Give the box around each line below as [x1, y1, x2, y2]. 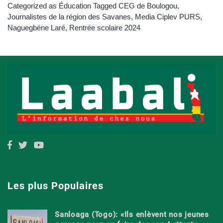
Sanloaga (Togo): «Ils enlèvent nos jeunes [55, 210, 209, 219]
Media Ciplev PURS [135, 12, 200, 21]
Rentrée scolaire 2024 [69, 23, 140, 32]
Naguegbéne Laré [7, 23, 65, 32]
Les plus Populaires [7, 180, 104, 192]
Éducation [59, 1, 91, 10]
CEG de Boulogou [118, 1, 177, 10]
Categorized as [7, 1, 59, 10]
